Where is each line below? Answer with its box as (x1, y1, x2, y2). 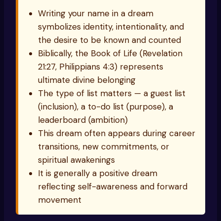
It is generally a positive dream (38, 168, 157, 179)
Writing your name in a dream (38, 8, 153, 19)
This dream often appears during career (38, 128, 195, 139)
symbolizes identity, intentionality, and (38, 21, 184, 33)
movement (38, 194, 81, 206)
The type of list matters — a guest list (38, 88, 185, 99)
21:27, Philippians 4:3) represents (38, 61, 163, 73)
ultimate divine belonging (38, 74, 136, 86)
